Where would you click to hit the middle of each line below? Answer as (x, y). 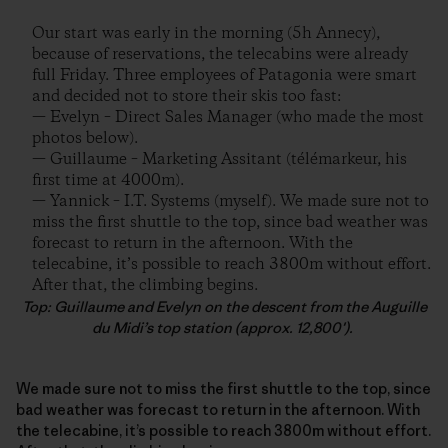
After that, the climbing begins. (145, 286)
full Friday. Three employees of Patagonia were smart (224, 76)
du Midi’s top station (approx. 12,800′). (224, 328)
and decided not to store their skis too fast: (186, 97)
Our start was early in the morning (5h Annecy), (206, 34)
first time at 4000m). (108, 181)
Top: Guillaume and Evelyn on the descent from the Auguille (224, 307)
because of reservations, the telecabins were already (220, 55)
